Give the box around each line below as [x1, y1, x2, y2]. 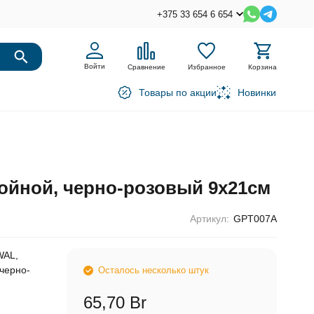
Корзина [247, 63, 277, 71]
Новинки [237, 87, 276, 98]
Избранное [187, 63, 226, 71]
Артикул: [189, 213, 229, 224]
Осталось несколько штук [97, 265, 209, 275]
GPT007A [233, 213, 277, 224]
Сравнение [127, 63, 165, 71]
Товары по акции [138, 87, 217, 98]
